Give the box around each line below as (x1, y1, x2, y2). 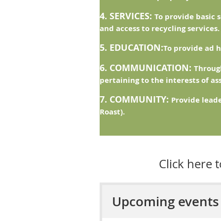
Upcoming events (112, 193, 219, 210)
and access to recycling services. (100, 23, 220, 34)
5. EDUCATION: (100, 41, 163, 54)
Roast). (100, 107, 125, 117)
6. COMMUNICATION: (100, 62, 194, 74)
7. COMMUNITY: (100, 93, 171, 106)
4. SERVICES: (100, 10, 154, 22)
